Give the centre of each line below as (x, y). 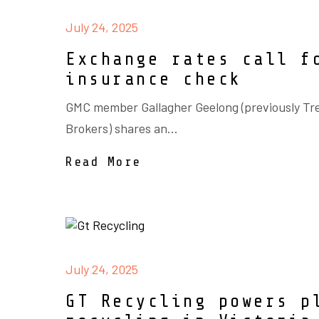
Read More (104, 162)
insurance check (159, 79)
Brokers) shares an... (122, 128)
